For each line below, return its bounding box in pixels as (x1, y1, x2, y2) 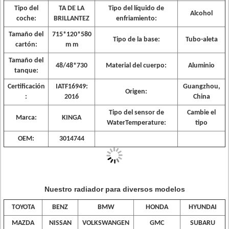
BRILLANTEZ (54, 15, 89, 22)
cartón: (15, 41, 37, 49)
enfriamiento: (116, 15, 157, 22)
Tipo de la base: (112, 36, 160, 43)
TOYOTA (11, 203, 35, 211)
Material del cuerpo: (106, 62, 167, 70)
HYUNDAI (189, 203, 217, 211)
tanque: (14, 67, 38, 75)
